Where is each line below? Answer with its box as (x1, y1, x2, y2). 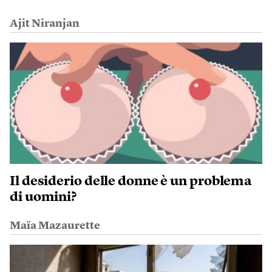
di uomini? (10, 191, 77, 205)
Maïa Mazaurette (10, 220, 100, 232)
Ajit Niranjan (10, 18, 80, 30)
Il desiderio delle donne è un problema (10, 175, 253, 189)
